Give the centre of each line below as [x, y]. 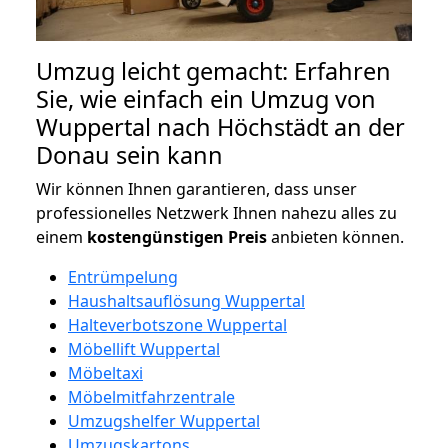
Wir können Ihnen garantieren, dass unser [196, 188]
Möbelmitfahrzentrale [151, 396]
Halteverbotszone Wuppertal [177, 324]
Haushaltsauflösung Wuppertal [186, 300]
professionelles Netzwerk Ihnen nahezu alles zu [216, 212]
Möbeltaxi [105, 372]
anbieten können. [335, 236]
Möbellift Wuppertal [144, 348]
